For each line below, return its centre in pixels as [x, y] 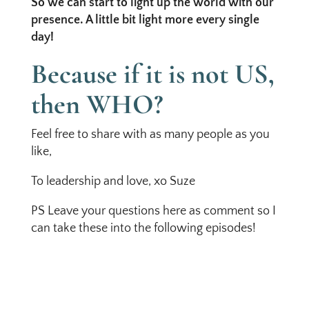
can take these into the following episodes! [143, 228]
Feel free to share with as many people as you [150, 134]
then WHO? [97, 104]
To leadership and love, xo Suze [113, 181]
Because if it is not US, [152, 74]
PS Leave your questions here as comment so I [153, 211]
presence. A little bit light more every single [145, 20]
